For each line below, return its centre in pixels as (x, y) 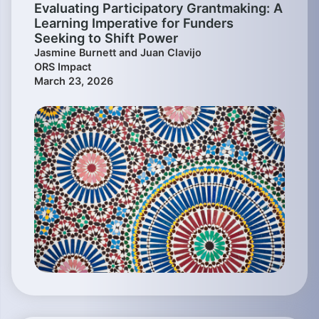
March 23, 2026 (74, 81)
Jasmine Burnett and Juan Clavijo (118, 53)
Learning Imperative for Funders (134, 23)
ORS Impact (63, 67)
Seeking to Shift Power (106, 38)
